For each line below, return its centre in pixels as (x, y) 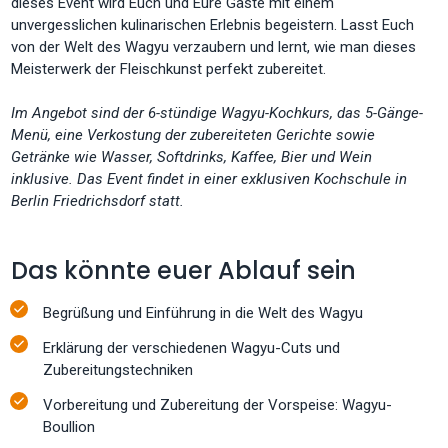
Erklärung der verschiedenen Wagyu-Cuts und (192, 348)
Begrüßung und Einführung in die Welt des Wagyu (203, 312)
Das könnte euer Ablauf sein (184, 270)
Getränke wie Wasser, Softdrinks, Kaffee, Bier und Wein (192, 156)
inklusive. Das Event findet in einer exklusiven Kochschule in (209, 178)
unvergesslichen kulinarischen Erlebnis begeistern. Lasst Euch (213, 24)
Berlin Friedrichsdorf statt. (100, 200)
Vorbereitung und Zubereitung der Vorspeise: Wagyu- (218, 405)
